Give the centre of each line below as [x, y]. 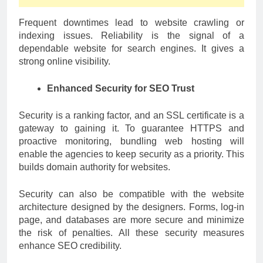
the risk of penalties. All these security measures [131, 232]
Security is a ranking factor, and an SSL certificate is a [131, 115]
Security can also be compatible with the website [131, 194]
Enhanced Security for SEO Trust [121, 88]
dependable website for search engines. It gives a [131, 48]
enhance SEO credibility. [70, 245]
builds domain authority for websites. [95, 167]
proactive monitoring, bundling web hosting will [131, 141]
